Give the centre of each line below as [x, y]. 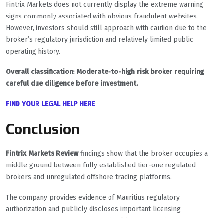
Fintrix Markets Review [42, 154]
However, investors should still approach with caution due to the [106, 28]
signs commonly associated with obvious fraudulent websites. [102, 17]
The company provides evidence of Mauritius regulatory [93, 198]
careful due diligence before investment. [72, 84]
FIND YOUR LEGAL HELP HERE [50, 104]
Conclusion [43, 130]
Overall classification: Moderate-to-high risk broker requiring [105, 72]
